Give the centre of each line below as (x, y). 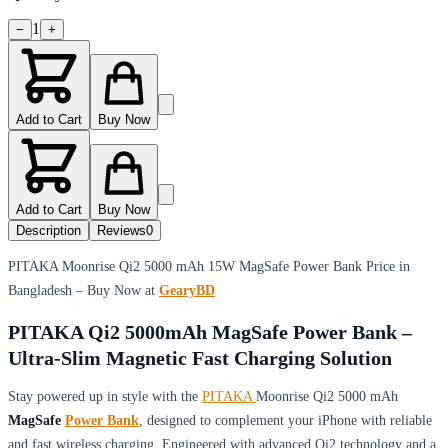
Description (48, 230)
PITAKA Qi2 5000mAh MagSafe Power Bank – (210, 332)
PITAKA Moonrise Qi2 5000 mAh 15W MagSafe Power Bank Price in (209, 266)
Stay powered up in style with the (105, 397)
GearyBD (187, 290)
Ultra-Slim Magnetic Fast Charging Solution (200, 358)
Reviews (121, 230)
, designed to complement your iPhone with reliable (285, 421)
